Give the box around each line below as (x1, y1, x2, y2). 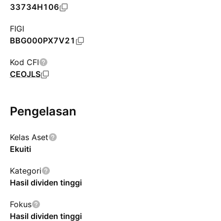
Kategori (10, 166, 41, 176)
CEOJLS (10, 69, 40, 79)
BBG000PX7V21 (10, 36, 75, 45)
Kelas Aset (10, 132, 48, 142)
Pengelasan (10, 104, 76, 118)
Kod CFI (10, 57, 39, 67)
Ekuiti (10, 144, 31, 154)
